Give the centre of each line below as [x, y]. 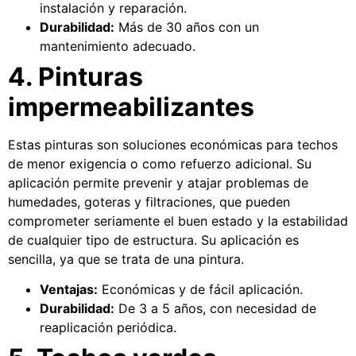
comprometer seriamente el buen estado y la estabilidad [178, 221]
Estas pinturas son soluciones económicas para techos [173, 144]
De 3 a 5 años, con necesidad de [215, 309]
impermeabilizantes [131, 106]
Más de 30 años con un [187, 27]
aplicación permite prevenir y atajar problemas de [158, 182]
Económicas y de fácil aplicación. [200, 290]
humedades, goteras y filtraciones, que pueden [149, 201]
